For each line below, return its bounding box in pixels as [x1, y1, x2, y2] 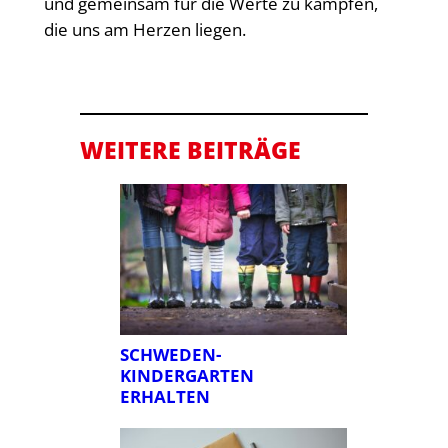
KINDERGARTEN [119, 364, 254, 388]
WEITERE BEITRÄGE [79, 134, 301, 167]
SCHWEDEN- [119, 343, 221, 367]
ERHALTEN [119, 385, 210, 409]
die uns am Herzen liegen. [43, 17, 246, 41]
